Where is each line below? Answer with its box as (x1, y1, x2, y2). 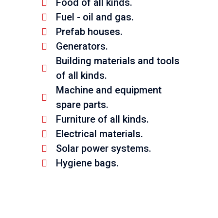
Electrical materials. (55, 128, 143, 140)
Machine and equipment (55, 84, 162, 96)
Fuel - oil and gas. (55, 11, 134, 23)
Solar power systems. (55, 143, 151, 155)
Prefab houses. (55, 26, 123, 38)
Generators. (55, 40, 108, 53)
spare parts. (55, 99, 109, 111)
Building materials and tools (55, 55, 180, 67)
